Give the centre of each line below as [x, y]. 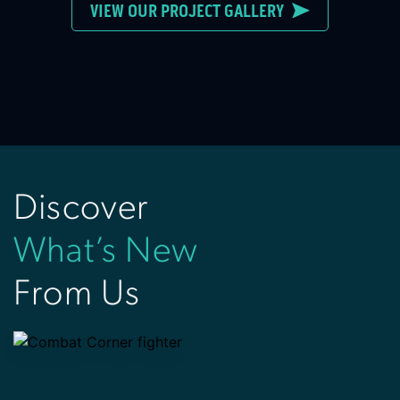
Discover [81, 210]
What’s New [106, 253]
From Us [77, 296]
